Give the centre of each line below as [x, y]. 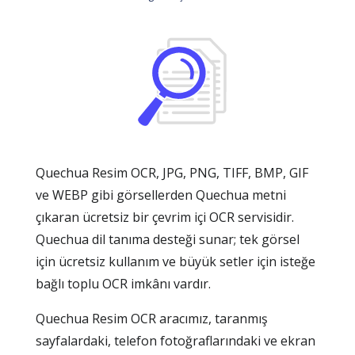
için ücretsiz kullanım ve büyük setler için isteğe [176, 261]
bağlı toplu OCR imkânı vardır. [123, 284]
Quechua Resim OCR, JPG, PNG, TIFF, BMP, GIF [172, 173]
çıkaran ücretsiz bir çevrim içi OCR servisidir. [165, 217]
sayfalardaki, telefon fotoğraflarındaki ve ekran [176, 341]
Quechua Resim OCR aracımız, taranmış [152, 319]
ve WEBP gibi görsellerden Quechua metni [161, 195]
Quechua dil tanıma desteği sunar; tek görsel [168, 239]
